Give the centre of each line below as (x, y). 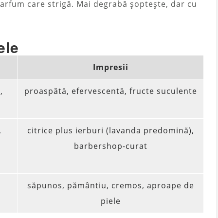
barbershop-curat (111, 146)
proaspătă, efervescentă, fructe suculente (111, 91)
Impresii (111, 67)
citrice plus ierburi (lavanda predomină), (111, 131)
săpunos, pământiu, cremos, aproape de (111, 186)
